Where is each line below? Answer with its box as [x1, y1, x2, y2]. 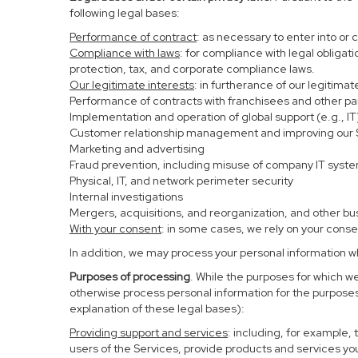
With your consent [70, 221, 161, 236]
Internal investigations [70, 189, 183, 204]
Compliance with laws [70, 46, 180, 60]
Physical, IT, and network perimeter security [70, 173, 293, 188]
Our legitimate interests [70, 78, 194, 92]
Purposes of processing [70, 269, 190, 284]
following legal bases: [70, 6, 180, 20]
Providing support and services [70, 325, 228, 340]
